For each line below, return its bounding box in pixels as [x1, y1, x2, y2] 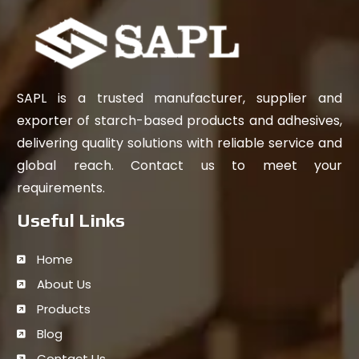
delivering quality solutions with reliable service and [17, 133, 342, 152]
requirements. [17, 178, 105, 197]
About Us [37, 275, 91, 292]
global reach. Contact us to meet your [17, 155, 342, 175]
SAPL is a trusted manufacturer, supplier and [17, 88, 342, 107]
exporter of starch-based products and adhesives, [17, 111, 342, 130]
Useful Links [17, 208, 125, 231]
